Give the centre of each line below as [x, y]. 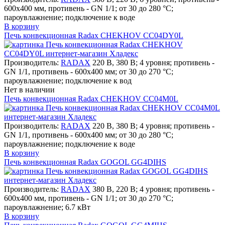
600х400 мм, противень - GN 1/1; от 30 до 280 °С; [89, 8]
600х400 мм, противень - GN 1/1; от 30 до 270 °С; [89, 198]
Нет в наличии [29, 89]
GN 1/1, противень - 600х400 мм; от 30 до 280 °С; [89, 135]
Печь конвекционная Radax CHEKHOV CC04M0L [91, 98]
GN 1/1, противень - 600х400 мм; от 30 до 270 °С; [89, 71]
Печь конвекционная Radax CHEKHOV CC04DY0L [94, 35]
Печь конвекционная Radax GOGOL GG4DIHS [85, 162]
